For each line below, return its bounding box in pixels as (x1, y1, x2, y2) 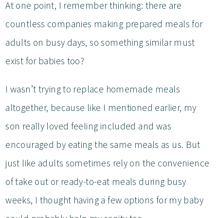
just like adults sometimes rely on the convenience (5, 157, 210, 169)
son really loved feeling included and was (5, 120, 171, 132)
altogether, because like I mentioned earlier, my (5, 101, 197, 113)
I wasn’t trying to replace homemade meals (5, 83, 180, 95)
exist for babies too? (5, 54, 87, 67)
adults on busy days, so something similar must (5, 36, 195, 48)
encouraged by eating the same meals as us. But (5, 138, 200, 150)
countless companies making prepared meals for (5, 18, 203, 30)
